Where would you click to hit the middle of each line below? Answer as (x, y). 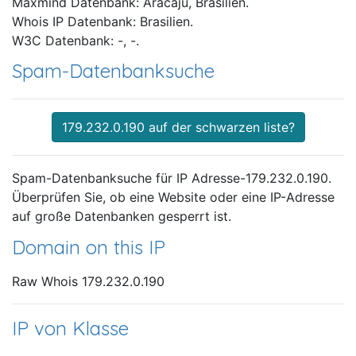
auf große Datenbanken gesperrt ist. (122, 217)
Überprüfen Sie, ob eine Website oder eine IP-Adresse (173, 197)
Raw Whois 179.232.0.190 (88, 281)
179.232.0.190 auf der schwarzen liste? (178, 128)
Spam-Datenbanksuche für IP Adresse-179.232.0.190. (172, 178)
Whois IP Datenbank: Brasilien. (103, 22)
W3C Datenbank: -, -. (75, 41)
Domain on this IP (89, 248)
